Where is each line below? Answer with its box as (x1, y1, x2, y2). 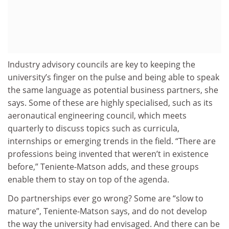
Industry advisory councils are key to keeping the (8, 58, 195, 70)
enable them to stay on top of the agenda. (8, 173, 169, 185)
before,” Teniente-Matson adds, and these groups (8, 161, 199, 172)
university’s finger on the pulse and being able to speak (8, 71, 219, 83)
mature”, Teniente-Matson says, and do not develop (8, 205, 207, 217)
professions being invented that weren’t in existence (8, 148, 209, 159)
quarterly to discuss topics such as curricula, (8, 122, 179, 134)
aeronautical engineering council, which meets (8, 109, 187, 121)
